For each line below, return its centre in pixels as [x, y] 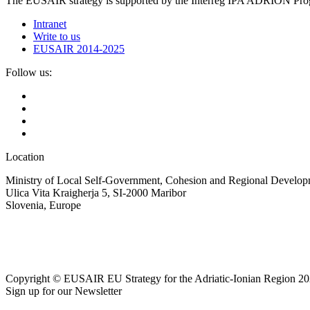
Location [25, 157]
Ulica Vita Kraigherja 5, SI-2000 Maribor [96, 193]
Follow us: [29, 73]
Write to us [57, 37]
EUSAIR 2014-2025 [79, 49]
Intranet [50, 24]
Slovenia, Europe [43, 206]
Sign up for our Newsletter [64, 291]
